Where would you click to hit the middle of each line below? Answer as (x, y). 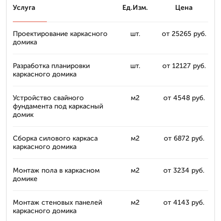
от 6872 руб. (184, 138)
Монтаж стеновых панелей (57, 203)
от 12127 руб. (184, 66)
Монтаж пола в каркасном (56, 170)
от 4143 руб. (184, 203)
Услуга (24, 8)
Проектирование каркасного (60, 34)
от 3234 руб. (184, 170)
